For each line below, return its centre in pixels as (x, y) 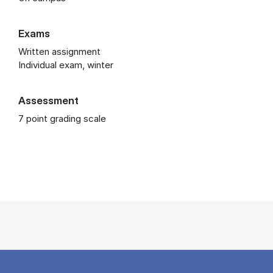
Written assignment (59, 51)
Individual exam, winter (66, 65)
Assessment (48, 100)
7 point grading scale (62, 118)
